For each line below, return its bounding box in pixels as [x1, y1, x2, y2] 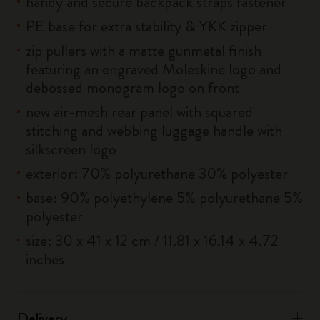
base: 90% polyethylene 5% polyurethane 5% [26, 186, 303, 209]
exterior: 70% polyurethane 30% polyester [26, 162, 288, 184]
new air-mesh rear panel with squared [26, 101, 253, 123]
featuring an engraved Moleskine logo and [26, 58, 281, 80]
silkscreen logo [26, 138, 116, 160]
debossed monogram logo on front [26, 76, 239, 99]
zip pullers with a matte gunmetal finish [26, 39, 261, 61]
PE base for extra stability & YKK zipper [26, 15, 271, 37]
